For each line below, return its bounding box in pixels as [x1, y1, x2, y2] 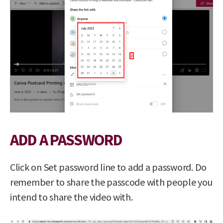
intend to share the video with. [10, 190, 133, 203]
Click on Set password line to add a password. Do [10, 160, 207, 173]
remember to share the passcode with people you [10, 175, 213, 188]
